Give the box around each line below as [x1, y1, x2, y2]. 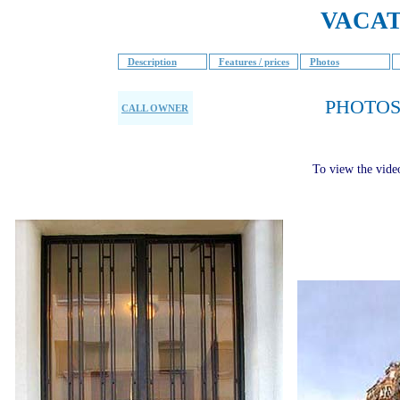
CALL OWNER [121, 103, 188, 114]
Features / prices [218, 56, 289, 68]
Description [127, 56, 177, 68]
